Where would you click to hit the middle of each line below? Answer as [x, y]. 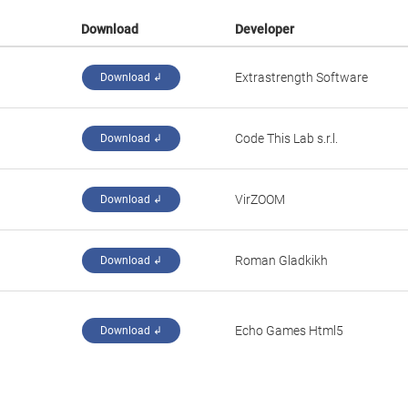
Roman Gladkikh [281, 260]
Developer [265, 29]
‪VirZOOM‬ [260, 199]
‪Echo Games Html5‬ [289, 331]
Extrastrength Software [301, 77]
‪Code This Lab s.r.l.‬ [286, 138]
